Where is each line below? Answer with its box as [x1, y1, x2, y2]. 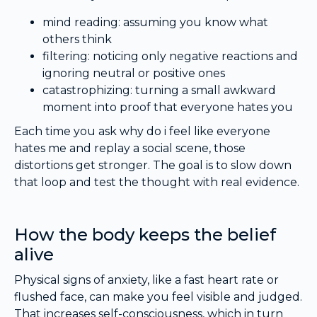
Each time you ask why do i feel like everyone [14, 124, 270, 138]
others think [42, 32, 112, 46]
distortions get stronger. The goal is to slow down [14, 158, 292, 172]
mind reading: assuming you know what [42, 15, 268, 29]
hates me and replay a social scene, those [14, 141, 246, 155]
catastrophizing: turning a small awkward [42, 83, 276, 97]
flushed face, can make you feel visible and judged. [14, 289, 302, 304]
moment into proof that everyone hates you [42, 100, 293, 114]
